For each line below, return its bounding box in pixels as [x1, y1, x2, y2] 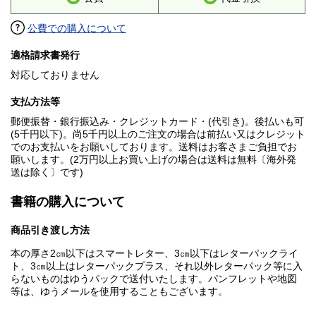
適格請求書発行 [11, 49, 80, 61]
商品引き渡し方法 [11, 224, 90, 236]
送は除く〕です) [11, 166, 83, 178]
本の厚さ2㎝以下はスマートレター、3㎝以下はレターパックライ [11, 248, 298, 260]
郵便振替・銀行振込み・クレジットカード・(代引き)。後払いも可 [11, 116, 304, 128]
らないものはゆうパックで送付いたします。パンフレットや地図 [11, 273, 297, 285]
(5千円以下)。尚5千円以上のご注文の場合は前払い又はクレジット [11, 128, 305, 140]
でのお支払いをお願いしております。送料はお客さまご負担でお [11, 141, 297, 153]
